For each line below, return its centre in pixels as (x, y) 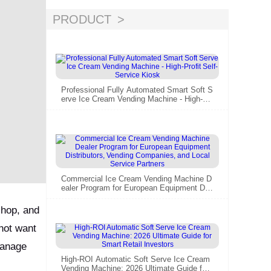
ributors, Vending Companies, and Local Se (137, 197)
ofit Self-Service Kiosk (100, 108)
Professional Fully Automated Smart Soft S (137, 90)
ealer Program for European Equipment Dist (137, 188)
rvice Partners (86, 206)
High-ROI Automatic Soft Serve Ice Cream (135, 259)
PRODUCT (82, 19)
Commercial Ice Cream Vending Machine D (136, 178)
